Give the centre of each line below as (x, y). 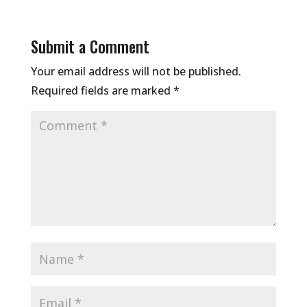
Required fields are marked (102, 90)
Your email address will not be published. (136, 71)
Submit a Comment (90, 46)
